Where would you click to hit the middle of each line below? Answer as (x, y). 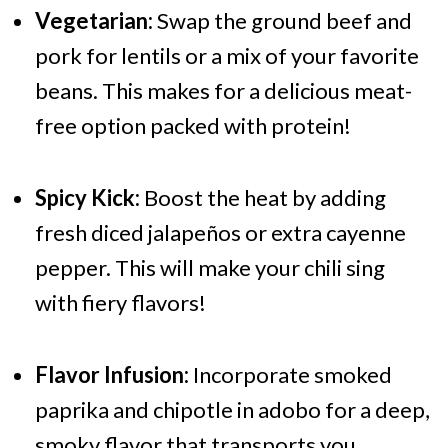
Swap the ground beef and (282, 21)
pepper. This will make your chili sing (209, 268)
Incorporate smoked (290, 375)
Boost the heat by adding (262, 198)
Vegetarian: (93, 21)
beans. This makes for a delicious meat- (223, 91)
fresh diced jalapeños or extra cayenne (220, 233)
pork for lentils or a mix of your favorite (226, 56)
